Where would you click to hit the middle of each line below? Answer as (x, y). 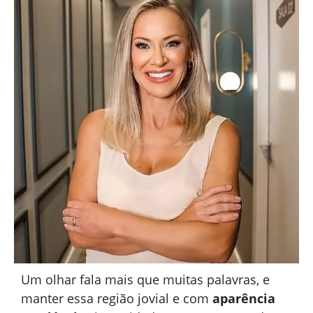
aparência (244, 299)
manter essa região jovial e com (117, 299)
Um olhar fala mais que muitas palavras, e (145, 280)
